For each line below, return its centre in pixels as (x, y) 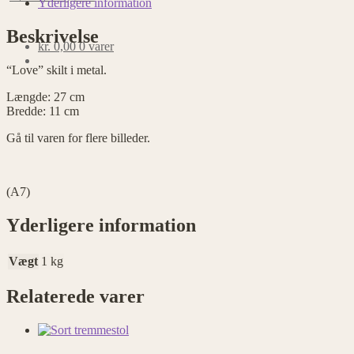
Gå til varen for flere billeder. (78, 137)
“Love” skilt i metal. (56, 70)
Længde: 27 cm (45, 96)
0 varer (96, 46)
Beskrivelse (53, 36)
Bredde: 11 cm (43, 111)
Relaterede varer (75, 297)
